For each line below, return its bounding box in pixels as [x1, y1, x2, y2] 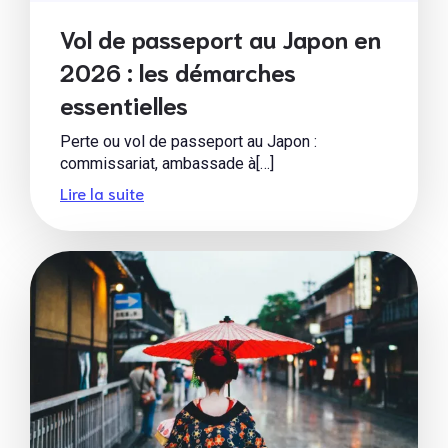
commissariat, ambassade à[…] [60, 153, 274, 173]
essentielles [60, 88, 188, 120]
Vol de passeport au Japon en [60, 22, 381, 54]
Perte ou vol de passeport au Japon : [60, 131, 317, 151]
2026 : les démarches [60, 55, 296, 87]
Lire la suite [60, 181, 144, 203]
